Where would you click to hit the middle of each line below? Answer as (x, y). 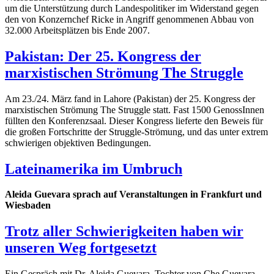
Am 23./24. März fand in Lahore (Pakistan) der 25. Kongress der (130, 98)
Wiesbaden (28, 206)
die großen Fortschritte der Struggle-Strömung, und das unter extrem (136, 131)
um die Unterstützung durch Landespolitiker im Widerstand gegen (132, 8)
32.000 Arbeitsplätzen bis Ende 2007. (77, 30)
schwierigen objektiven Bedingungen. (78, 143)
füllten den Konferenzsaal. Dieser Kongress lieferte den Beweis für (134, 120)
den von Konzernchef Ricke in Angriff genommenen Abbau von (129, 19)
